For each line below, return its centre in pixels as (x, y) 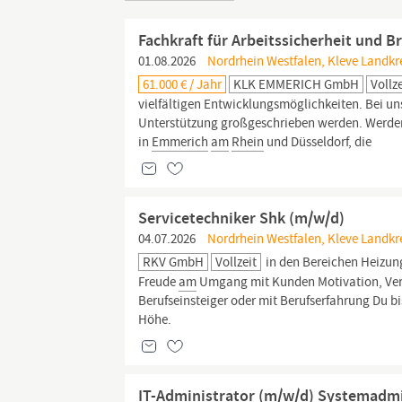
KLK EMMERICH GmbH (297, 84)
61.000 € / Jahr (183, 84)
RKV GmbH (174, 262)
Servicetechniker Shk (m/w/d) (242, 218)
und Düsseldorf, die (318, 142)
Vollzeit (236, 262)
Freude (159, 282)
